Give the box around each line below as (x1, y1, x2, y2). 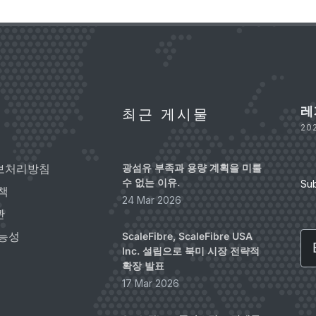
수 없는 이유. (121, 176, 180, 188)
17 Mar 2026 (121, 277, 179, 289)
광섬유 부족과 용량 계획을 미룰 (121, 162, 262, 174)
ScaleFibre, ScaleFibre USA (121, 230, 253, 242)
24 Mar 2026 (121, 194, 181, 206)
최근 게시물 (121, 106, 209, 123)
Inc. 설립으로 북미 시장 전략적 (121, 245, 260, 257)
